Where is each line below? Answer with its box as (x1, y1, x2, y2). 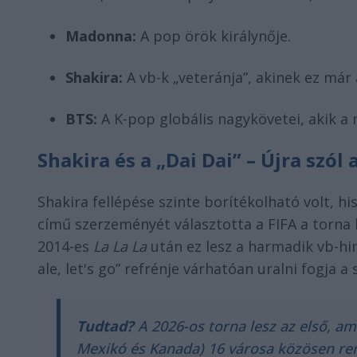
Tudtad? (76, 316, 134, 335)
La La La (93, 237, 147, 256)
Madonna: (65, 26, 136, 45)
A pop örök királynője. (136, 26, 291, 45)
